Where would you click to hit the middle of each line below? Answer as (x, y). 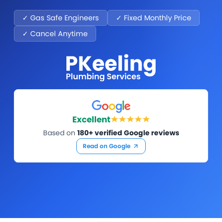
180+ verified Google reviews (128, 133)
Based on (60, 133)
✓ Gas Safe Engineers (61, 18)
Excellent (91, 119)
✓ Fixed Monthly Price (154, 18)
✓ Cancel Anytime (55, 34)
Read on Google (107, 146)
